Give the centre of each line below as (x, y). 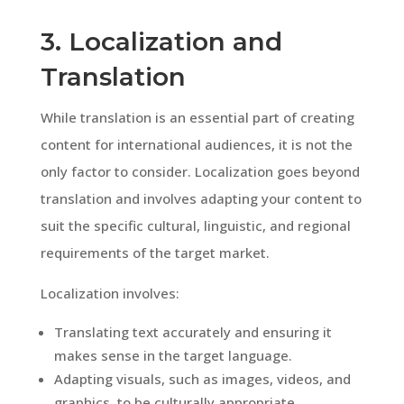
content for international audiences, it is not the (196, 144)
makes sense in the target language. (173, 355)
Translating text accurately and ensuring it (193, 331)
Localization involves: (110, 293)
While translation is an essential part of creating (197, 117)
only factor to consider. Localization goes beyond (200, 171)
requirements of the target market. (155, 252)
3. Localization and (161, 41)
